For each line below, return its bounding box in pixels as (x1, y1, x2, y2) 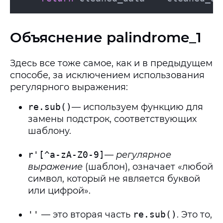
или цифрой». (28, 185, 91, 196)
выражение (28, 161, 83, 172)
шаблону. (28, 125, 71, 136)
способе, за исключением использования (10, 70, 205, 81)
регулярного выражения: (10, 82, 128, 93)
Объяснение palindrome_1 (10, 29, 202, 46)
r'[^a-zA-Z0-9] (28, 149, 105, 160)
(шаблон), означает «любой (83, 161, 213, 172)
